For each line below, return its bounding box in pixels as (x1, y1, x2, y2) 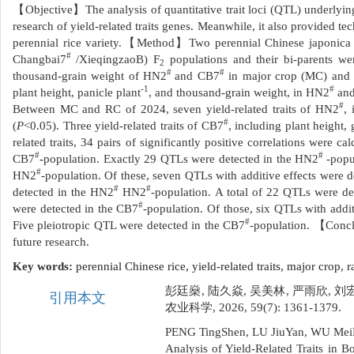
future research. (13, 235, 89, 248)
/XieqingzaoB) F (75, 53, 160, 66)
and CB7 (175, 70, 220, 82)
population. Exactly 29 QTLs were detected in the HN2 (43, 153, 319, 165)
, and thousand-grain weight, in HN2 (149, 86, 330, 99)
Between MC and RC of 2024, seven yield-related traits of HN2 (13, 103, 340, 115)
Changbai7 (13, 53, 66, 66)
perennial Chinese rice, (76, 260, 192, 273)
